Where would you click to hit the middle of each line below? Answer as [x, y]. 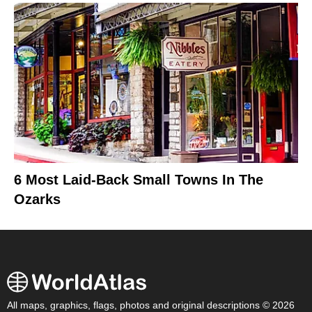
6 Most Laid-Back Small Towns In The [139, 179]
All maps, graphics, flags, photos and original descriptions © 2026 [151, 305]
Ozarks [37, 199]
